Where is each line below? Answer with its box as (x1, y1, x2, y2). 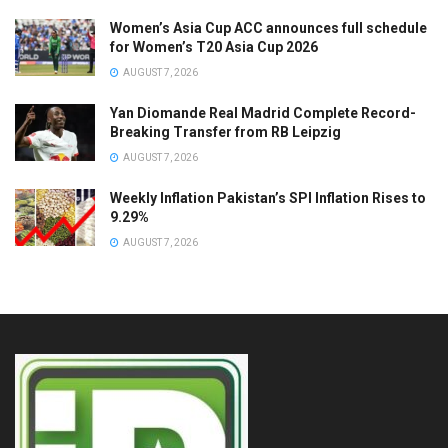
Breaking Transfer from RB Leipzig (110, 123, 341, 140)
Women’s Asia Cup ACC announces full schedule (110, 19, 427, 36)
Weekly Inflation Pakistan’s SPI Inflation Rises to (110, 189, 426, 206)
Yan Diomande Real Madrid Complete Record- (110, 104, 416, 121)
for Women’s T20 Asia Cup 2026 (110, 38, 318, 55)
